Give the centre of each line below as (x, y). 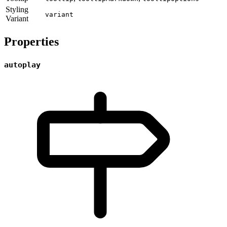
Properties (31, 41)
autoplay (22, 65)
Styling (17, 9)
